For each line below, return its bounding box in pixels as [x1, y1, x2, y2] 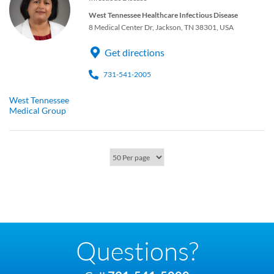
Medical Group [9, 105, 66, 116]
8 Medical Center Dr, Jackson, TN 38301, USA [89, 23, 234, 32]
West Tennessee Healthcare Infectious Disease [89, 10, 238, 20]
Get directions [105, 46, 165, 59]
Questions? [75, 235, 199, 267]
